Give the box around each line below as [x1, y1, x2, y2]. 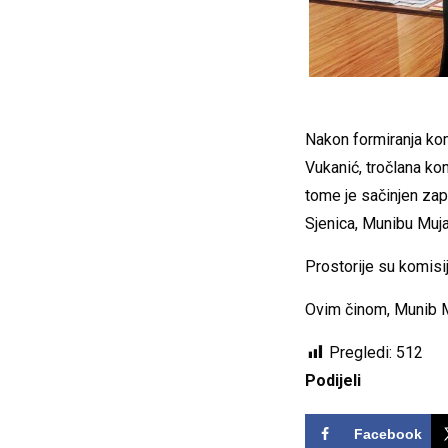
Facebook [353, 425, 422, 442]
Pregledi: [328, 342, 392, 362]
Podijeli [304, 370, 361, 390]
